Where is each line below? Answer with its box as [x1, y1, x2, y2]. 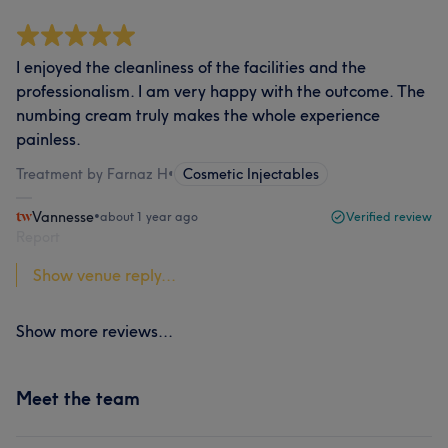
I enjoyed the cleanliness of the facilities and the [16, 57, 366, 77]
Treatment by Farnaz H [16, 165, 168, 183]
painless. [16, 129, 81, 149]
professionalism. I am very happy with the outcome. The [16, 81, 425, 101]
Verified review [346, 209, 432, 224]
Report [16, 228, 60, 246]
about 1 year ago [100, 209, 198, 224]
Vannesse [32, 208, 94, 226]
